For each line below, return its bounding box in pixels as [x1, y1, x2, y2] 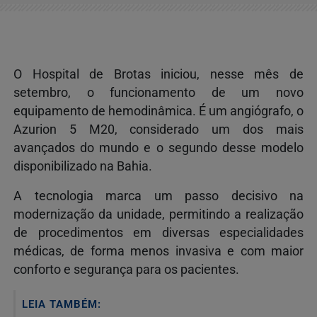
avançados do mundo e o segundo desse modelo [13, 140, 304, 155]
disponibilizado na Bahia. [13, 158, 155, 173]
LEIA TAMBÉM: [22, 297, 101, 311]
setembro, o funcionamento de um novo [13, 85, 304, 100]
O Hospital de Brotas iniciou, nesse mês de [13, 67, 304, 81]
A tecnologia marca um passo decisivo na [13, 188, 304, 203]
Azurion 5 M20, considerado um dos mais [13, 122, 304, 137]
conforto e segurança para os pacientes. [13, 262, 239, 277]
